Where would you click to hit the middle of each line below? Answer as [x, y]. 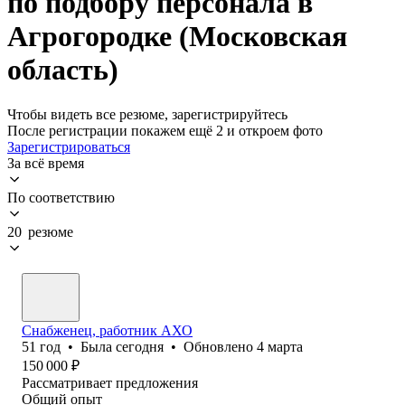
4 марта [280, 346]
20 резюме [40, 231]
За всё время [46, 163]
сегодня [140, 346]
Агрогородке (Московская [177, 37]
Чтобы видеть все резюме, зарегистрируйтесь [147, 114]
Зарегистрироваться [69, 146]
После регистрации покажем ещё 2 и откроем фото [165, 130]
